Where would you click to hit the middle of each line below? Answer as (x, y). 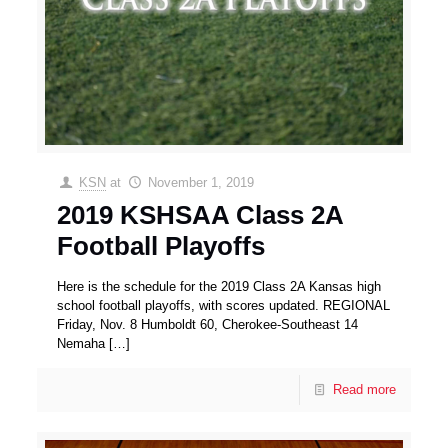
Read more (364, 390)
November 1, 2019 (200, 183)
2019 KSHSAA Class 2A (200, 215)
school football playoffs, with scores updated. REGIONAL (224, 306)
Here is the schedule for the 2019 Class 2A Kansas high (219, 287)
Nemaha (81, 344)
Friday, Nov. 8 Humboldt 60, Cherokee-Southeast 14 (208, 325)
